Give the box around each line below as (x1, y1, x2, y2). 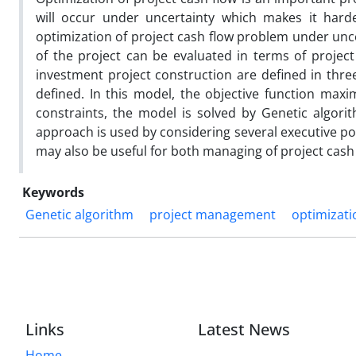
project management (149, 205, 276, 223)
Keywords (22, 183, 84, 201)
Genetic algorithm (25, 205, 133, 223)
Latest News (198, 318, 291, 340)
